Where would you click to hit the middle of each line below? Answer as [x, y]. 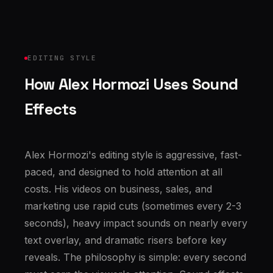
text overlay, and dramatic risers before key [126, 240]
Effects [51, 109]
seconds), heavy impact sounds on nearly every [136, 223]
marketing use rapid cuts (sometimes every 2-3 [133, 206]
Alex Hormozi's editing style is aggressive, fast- [133, 155]
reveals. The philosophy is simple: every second [135, 257]
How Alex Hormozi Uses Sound [131, 84]
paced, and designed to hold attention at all [123, 172]
